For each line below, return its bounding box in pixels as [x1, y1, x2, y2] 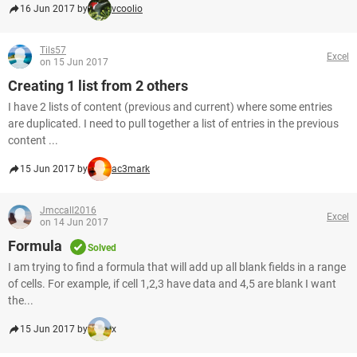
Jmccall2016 [40, 205, 96, 216]
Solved [88, 242, 116, 253]
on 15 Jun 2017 [40, 57, 108, 68]
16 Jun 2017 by [20, 3, 88, 14]
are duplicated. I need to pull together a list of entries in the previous [8, 117, 339, 130]
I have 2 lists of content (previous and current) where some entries [8, 100, 332, 113]
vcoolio [112, 3, 143, 14]
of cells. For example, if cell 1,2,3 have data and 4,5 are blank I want [8, 277, 336, 290]
